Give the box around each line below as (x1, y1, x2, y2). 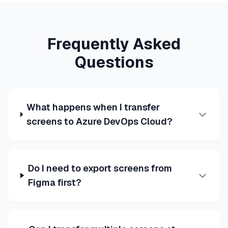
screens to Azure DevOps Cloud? (26, 115, 173, 127)
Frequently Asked (47, 34, 181, 54)
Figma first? (27, 176, 81, 188)
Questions (74, 52, 154, 72)
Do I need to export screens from (27, 162, 172, 174)
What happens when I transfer (26, 101, 160, 113)
